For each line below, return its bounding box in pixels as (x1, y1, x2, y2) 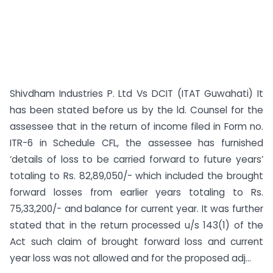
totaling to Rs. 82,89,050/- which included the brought (10, 169, 263, 182)
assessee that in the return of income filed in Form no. (10, 120, 263, 133)
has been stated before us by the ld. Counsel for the (10, 104, 263, 116)
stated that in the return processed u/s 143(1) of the (10, 219, 263, 232)
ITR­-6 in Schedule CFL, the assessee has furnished (10, 136, 263, 149)
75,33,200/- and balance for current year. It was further (10, 202, 263, 215)
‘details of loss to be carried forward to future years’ (10, 153, 263, 166)
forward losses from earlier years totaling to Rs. (10, 186, 263, 199)
